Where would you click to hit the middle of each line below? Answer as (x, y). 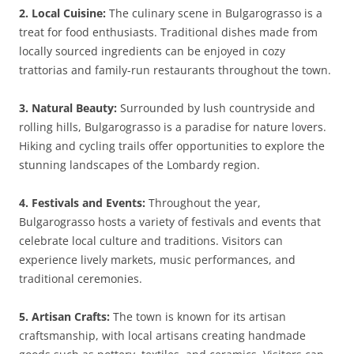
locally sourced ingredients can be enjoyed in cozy (152, 51)
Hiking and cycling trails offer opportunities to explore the (172, 146)
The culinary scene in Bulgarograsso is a (214, 13)
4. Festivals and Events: (82, 203)
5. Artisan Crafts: (64, 316)
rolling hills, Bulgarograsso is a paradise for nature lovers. (173, 127)
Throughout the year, (203, 203)
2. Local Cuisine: (62, 13)
